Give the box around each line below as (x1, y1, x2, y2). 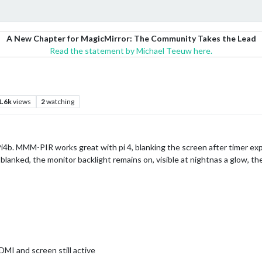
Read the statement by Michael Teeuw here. (50, 46, 212, 56)
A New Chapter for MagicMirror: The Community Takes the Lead (6, 33, 256, 43)
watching (46, 97, 75, 106)
